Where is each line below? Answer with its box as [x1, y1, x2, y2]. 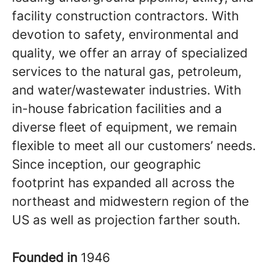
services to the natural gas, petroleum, [12, 64, 242, 79]
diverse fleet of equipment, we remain [12, 120, 237, 135]
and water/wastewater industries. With [12, 83, 241, 98]
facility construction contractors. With [12, 8, 239, 23]
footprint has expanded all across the [12, 175, 234, 190]
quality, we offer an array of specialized [12, 45, 248, 60]
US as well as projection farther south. [12, 212, 240, 227]
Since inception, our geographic [12, 157, 201, 172]
